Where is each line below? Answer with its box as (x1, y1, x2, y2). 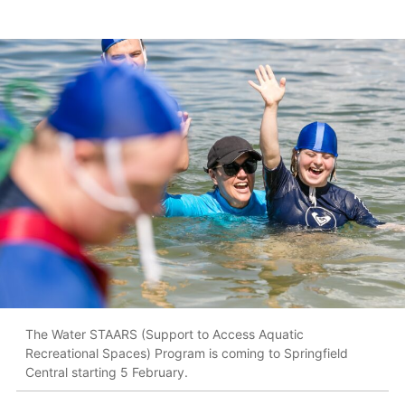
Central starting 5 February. (25, 363, 188, 380)
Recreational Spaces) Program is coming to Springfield (25, 344, 348, 361)
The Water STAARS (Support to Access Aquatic (25, 325, 304, 342)
